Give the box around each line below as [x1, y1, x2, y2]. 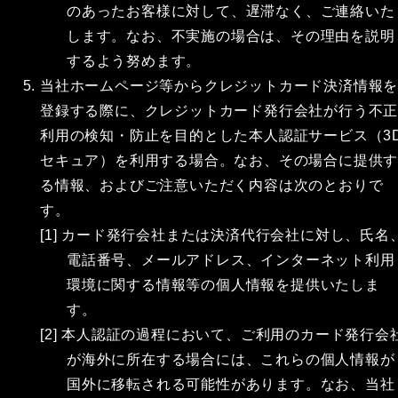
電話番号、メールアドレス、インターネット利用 [67, 252, 395, 267]
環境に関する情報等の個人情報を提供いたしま [67, 277, 380, 292]
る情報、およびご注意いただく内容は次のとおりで [40, 178, 384, 193]
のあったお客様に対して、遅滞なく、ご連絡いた [67, 4, 395, 19]
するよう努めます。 [67, 53, 202, 68]
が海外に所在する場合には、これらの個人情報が [67, 352, 395, 367]
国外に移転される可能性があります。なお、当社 [67, 377, 395, 392]
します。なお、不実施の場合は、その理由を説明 [67, 28, 395, 44]
